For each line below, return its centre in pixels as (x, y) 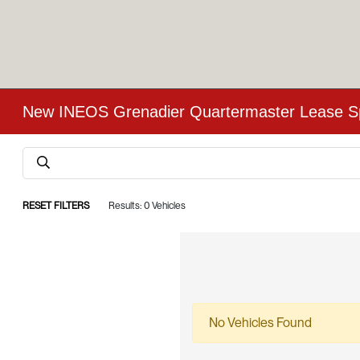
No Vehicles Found (260, 323)
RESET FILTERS (56, 206)
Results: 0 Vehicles (147, 206)
